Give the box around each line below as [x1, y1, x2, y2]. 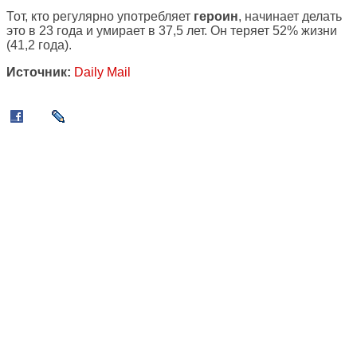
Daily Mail [74, 65, 131, 80]
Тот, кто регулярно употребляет [6, 10, 194, 24]
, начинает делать [238, 10, 342, 24]
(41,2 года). [6, 38, 72, 53]
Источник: [6, 65, 71, 80]
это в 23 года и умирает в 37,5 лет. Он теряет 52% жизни [6, 24, 337, 38]
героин [194, 10, 238, 24]
